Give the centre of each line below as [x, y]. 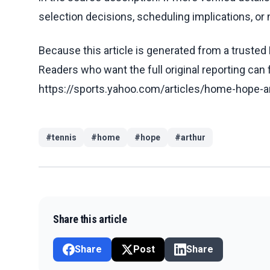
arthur [193, 137]
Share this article [90, 219]
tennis [64, 137]
